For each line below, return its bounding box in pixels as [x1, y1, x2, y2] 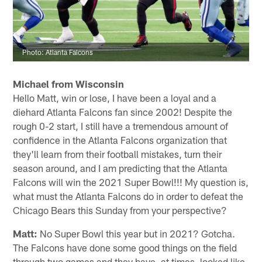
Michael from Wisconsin [13, 78, 125, 90]
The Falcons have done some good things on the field [13, 242, 237, 254]
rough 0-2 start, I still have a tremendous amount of [13, 120, 229, 132]
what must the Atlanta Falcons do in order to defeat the [13, 190, 244, 202]
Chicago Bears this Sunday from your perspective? [13, 204, 227, 216]
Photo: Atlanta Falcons [22, 47, 94, 56]
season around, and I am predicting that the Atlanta [13, 162, 228, 174]
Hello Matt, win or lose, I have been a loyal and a [13, 92, 217, 104]
